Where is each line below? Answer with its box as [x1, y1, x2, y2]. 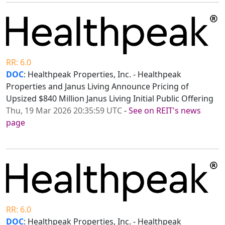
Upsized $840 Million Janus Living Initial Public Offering [6, 93, 213, 104]
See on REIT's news [129, 105, 201, 117]
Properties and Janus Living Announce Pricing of [6, 81, 189, 92]
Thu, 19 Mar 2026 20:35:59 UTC [6, 105, 122, 117]
